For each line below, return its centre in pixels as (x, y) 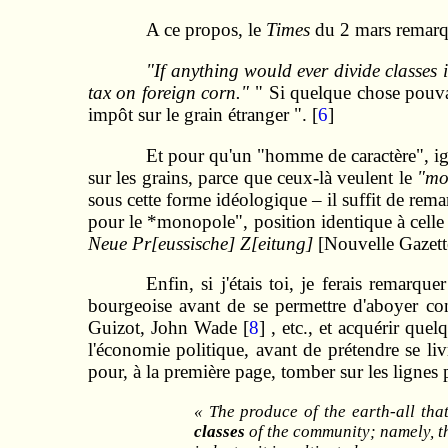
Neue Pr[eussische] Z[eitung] (200, 243)
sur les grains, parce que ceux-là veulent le (252, 177)
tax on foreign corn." (168, 93)
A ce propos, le (206, 30)
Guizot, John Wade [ (168, 328)
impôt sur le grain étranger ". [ (202, 115)
